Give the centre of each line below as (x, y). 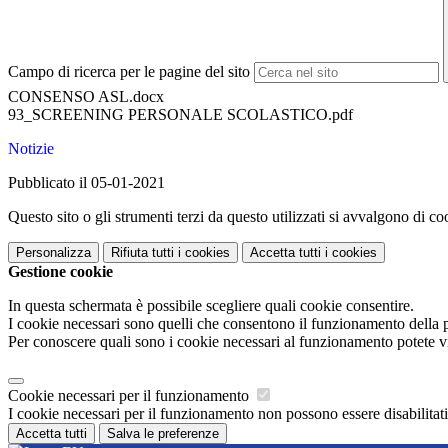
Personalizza (53, 253)
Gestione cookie (60, 272)
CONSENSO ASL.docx (86, 97)
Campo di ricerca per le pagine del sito (129, 72)
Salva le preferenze (163, 434)
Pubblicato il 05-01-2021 (86, 183)
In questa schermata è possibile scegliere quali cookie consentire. (211, 306)
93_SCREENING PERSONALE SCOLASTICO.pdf (180, 115)
